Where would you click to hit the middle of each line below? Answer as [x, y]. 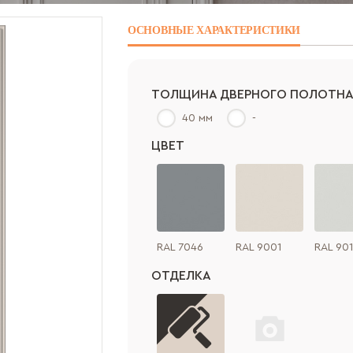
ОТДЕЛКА [181, 276]
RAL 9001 [258, 247]
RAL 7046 [180, 247]
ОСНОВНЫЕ [162, 30]
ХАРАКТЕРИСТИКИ [249, 30]
